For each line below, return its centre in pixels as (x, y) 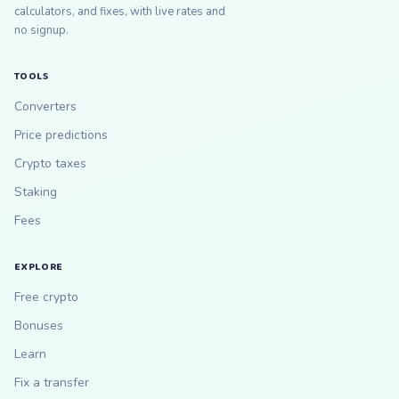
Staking (36, 192)
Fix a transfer (52, 383)
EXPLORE (39, 267)
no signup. (41, 30)
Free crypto (46, 297)
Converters (45, 106)
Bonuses (39, 326)
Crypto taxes (50, 163)
